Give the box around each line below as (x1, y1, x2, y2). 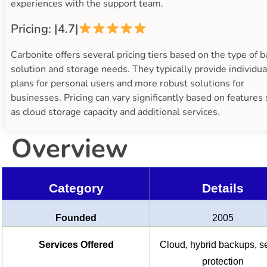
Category (48, 181, 104, 195)
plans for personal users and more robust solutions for (11, 76, 244, 90)
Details (201, 181, 244, 195)
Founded (55, 212, 97, 223)
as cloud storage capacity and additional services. (11, 105, 220, 119)
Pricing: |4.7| (11, 20, 79, 37)
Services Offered (38, 239, 114, 250)
